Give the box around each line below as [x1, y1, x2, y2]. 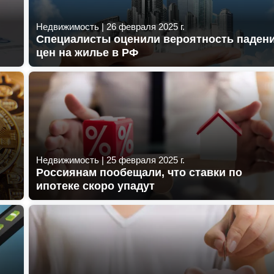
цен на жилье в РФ [36, 46, 138, 59]
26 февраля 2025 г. [106, 21, 185, 32]
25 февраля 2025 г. [106, 154, 185, 165]
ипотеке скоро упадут [36, 179, 155, 192]
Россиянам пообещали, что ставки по [36, 166, 242, 179]
